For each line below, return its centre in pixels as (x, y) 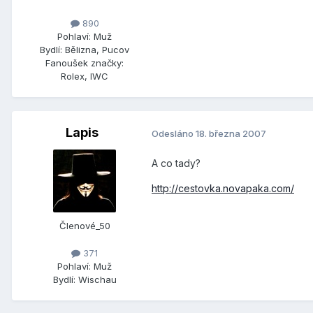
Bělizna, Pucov (97, 50)
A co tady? (176, 163)
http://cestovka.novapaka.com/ (223, 189)
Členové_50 (85, 226)
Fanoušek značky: (85, 63)
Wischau (97, 280)
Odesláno (174, 133)
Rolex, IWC (85, 77)
